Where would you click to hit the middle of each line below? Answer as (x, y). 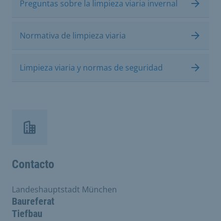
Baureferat (33, 201)
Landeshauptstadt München (64, 189)
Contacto (33, 164)
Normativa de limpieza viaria (73, 35)
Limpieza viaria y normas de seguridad (91, 67)
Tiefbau (27, 213)
